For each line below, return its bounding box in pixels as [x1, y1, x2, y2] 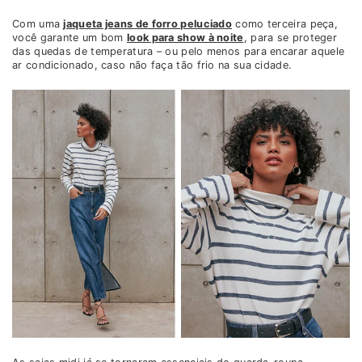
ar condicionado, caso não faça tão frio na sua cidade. [12, 59, 293, 72]
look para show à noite [127, 32, 244, 44]
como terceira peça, [232, 18, 339, 31]
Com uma [12, 18, 64, 31]
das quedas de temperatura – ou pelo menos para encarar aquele [12, 45, 345, 58]
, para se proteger [243, 32, 338, 44]
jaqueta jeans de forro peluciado [63, 18, 233, 31]
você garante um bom [12, 32, 128, 44]
